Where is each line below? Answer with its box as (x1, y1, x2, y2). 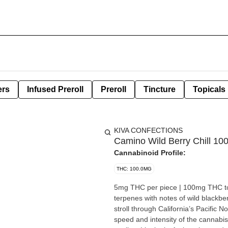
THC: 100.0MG (117, 166, 152, 172)
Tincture (144, 85, 176, 94)
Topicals (193, 85, 225, 94)
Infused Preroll (27, 85, 83, 94)
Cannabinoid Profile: (114, 149, 186, 157)
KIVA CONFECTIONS (114, 126, 183, 134)
